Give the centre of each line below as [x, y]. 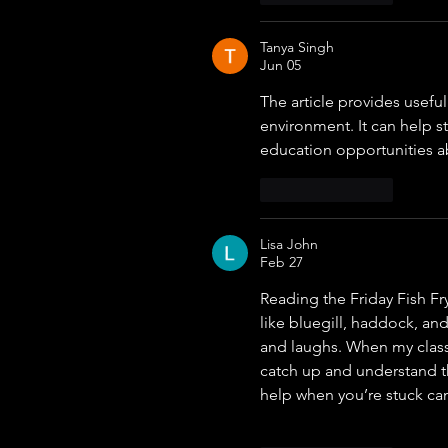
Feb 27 [281, 262]
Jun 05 [280, 65]
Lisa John [289, 244]
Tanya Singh [297, 47]
